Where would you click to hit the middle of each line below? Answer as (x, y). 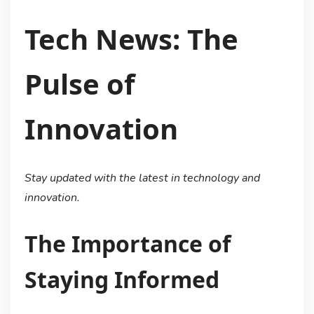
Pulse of (79, 83)
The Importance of (127, 244)
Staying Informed (122, 280)
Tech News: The (131, 39)
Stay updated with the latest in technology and (142, 178)
